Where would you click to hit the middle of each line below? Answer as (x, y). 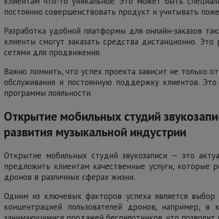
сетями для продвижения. (52, 53)
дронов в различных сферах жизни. (69, 177)
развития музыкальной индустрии (95, 132)
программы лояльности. (48, 93)
